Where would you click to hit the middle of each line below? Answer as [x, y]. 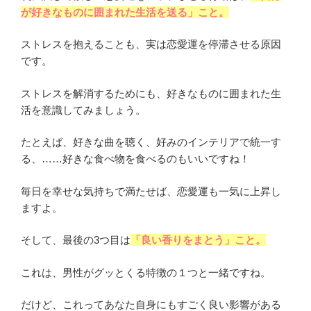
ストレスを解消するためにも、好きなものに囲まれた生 [151, 93]
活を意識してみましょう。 [83, 110]
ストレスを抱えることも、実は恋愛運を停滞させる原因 [151, 44]
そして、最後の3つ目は [76, 240]
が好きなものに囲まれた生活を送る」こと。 [125, 12]
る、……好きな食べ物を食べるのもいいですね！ [135, 159]
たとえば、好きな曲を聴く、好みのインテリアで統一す [151, 142]
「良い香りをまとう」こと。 [198, 240]
